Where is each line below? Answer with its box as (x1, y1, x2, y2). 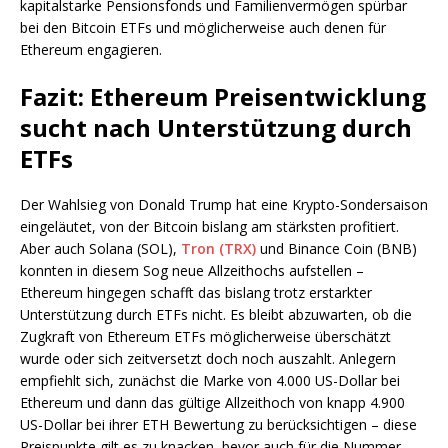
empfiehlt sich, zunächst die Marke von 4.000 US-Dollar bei (20, 371, 400, 391)
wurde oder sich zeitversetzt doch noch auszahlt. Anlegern (20, 349, 396, 369)
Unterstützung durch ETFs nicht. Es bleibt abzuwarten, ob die (20, 305, 412, 325)
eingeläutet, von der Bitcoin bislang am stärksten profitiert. (20, 217, 399, 237)
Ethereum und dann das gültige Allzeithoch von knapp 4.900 (20, 393, 405, 413)
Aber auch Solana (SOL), (20, 239, 181, 259)
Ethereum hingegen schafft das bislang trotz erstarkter (20, 283, 372, 303)
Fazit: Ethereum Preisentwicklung (20, 80, 426, 114)
